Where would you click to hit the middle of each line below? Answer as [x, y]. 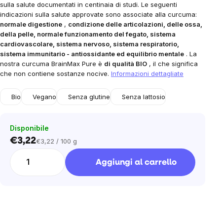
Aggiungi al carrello [136, 162]
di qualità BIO [126, 64]
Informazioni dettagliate [147, 74]
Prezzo [46, 145]
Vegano [44, 97]
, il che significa [172, 64]
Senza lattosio [144, 97]
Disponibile [29, 128]
